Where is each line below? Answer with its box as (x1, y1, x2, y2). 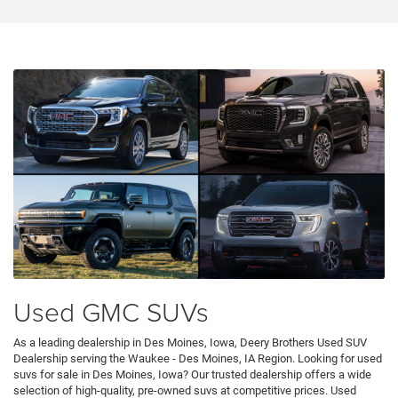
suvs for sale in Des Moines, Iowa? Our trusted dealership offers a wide (13, 367, 371, 381)
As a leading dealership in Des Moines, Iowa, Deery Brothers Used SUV (13, 335, 367, 349)
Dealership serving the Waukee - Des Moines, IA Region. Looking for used (13, 351, 382, 365)
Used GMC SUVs (13, 292, 209, 330)
